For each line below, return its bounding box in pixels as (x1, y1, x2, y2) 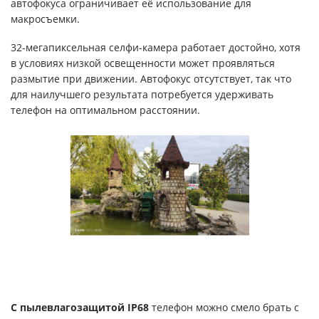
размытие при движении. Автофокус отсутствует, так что (11, 72, 291, 86)
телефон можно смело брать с (149, 300, 299, 314)
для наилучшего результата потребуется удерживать (11, 88, 273, 102)
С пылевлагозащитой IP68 (11, 300, 149, 314)
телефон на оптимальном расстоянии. (11, 103, 200, 117)
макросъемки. (11, 12, 80, 26)
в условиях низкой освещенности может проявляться (11, 56, 275, 70)
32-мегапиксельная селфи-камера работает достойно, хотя (11, 41, 300, 55)
